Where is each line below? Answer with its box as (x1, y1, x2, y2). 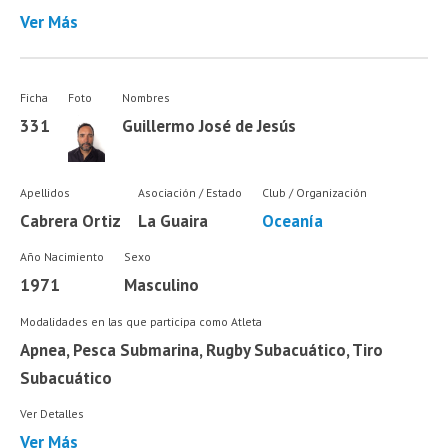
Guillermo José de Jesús (122, 115, 297, 138)
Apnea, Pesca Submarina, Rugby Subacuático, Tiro (20, 338, 384, 361)
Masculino (123, 274, 199, 297)
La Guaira (137, 209, 208, 232)
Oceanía (261, 209, 323, 232)
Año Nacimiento (20, 249, 105, 265)
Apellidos (20, 184, 71, 200)
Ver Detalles (20, 406, 85, 421)
